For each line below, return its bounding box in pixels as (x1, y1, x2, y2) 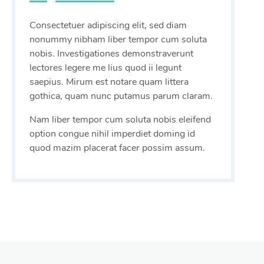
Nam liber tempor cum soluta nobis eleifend (29, 113, 211, 127)
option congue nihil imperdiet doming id (29, 127, 195, 141)
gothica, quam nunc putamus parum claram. (29, 90, 213, 103)
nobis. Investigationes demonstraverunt (29, 47, 193, 61)
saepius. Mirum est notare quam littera (29, 75, 189, 89)
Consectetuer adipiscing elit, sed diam (29, 19, 187, 32)
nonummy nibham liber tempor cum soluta (29, 33, 207, 47)
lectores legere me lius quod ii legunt (29, 61, 181, 75)
